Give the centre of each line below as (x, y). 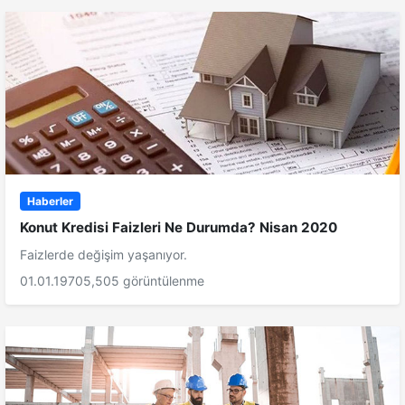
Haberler (50, 201)
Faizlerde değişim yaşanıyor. (104, 254)
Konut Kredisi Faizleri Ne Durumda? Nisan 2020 (179, 227)
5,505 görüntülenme (144, 280)
